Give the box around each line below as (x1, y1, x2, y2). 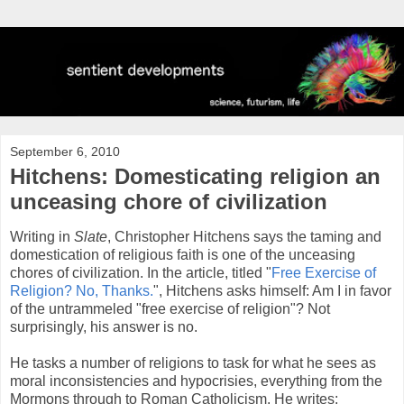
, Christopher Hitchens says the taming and (107, 229, 381, 245)
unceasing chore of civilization (10, 188, 327, 214)
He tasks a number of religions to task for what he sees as (10, 355, 376, 372)
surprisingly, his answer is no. (10, 319, 197, 335)
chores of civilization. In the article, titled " (10, 265, 271, 281)
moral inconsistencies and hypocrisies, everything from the (10, 373, 382, 390)
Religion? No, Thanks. (10, 283, 153, 299)
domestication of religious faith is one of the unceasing (10, 247, 355, 263)
